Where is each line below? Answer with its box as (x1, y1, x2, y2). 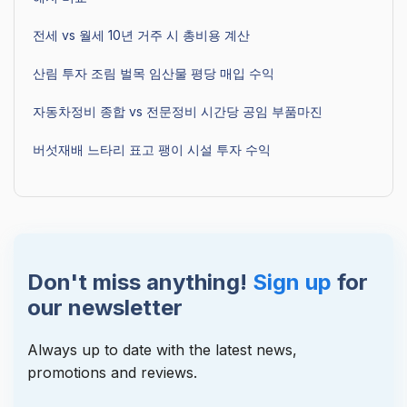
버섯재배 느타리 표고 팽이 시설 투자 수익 (33, 142, 271, 158)
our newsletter (27, 294, 183, 322)
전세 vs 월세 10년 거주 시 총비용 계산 (33, 27, 250, 44)
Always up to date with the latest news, (27, 341, 297, 360)
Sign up (253, 269, 332, 296)
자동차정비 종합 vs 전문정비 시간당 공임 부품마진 (33, 104, 323, 120)
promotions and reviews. (27, 363, 197, 382)
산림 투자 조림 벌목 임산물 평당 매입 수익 (33, 65, 274, 82)
